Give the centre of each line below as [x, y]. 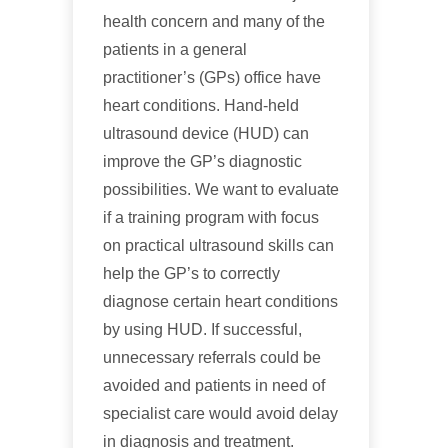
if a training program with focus [211, 218]
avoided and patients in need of [214, 386]
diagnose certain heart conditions [220, 302]
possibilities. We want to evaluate [221, 190]
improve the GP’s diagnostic [202, 162]
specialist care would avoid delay [220, 414]
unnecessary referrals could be [212, 358]
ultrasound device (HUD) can [206, 134]
